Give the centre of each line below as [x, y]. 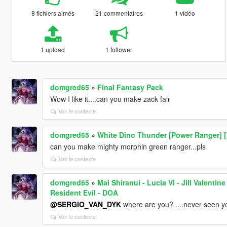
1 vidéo [185, 13]
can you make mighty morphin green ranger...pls [128, 146]
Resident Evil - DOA [84, 192]
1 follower [119, 49]
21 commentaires [119, 13]
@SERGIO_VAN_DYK [85, 204]
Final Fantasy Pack [130, 87]
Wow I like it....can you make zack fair [110, 99]
